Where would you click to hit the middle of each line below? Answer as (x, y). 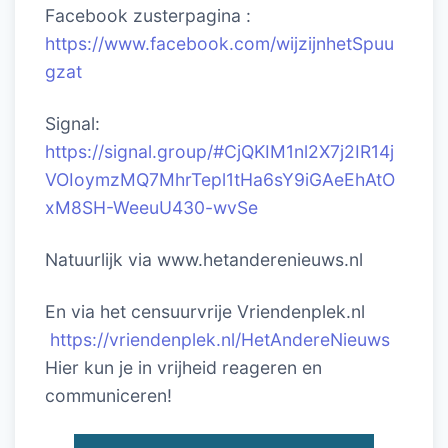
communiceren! (108, 395)
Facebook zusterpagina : (148, 15)
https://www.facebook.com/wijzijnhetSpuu (219, 43)
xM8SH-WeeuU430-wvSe (151, 207)
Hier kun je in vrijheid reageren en (183, 367)
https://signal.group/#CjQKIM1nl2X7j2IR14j (219, 151)
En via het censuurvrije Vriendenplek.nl (205, 311)
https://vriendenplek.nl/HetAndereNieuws (220, 339)
